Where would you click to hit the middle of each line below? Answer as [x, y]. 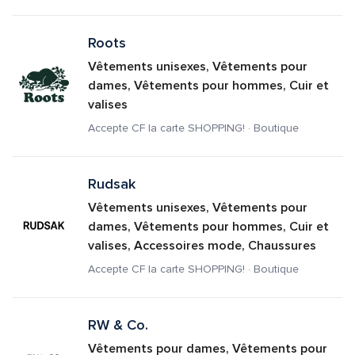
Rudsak [111, 184]
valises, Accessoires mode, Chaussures [202, 246]
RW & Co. [118, 325]
